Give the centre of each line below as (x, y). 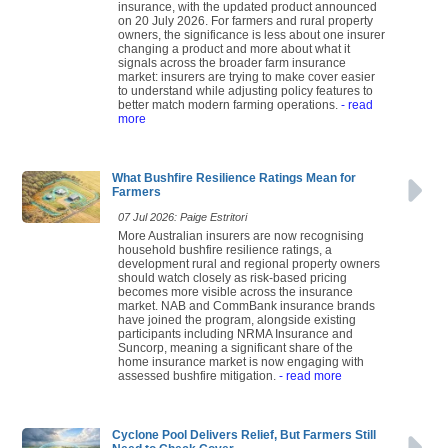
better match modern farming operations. (228, 104)
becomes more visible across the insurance (235, 291)
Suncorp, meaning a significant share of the (235, 347)
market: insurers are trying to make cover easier (246, 76)
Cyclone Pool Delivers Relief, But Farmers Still (244, 434)
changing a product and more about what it (234, 48)
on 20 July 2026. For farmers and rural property (245, 20)
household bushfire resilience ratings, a (225, 249)
